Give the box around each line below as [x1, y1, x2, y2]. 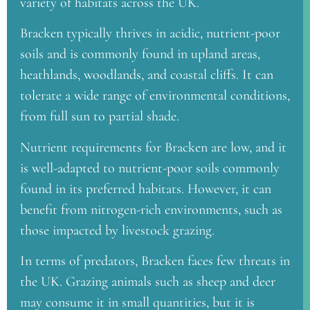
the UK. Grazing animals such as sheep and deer [20, 273, 275, 291]
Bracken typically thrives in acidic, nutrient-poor [20, 25, 280, 42]
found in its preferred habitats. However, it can [20, 180, 271, 197]
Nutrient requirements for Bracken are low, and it [20, 138, 286, 156]
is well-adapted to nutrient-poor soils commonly [20, 159, 280, 176]
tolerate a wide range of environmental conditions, [20, 87, 290, 104]
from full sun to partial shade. [20, 108, 179, 125]
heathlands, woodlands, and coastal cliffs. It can [20, 66, 273, 84]
